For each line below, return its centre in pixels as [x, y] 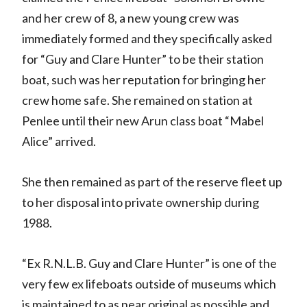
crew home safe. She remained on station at [137, 100]
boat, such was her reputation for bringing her [144, 79]
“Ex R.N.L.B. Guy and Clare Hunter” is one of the [149, 263]
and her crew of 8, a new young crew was [130, 17]
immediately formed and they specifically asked [147, 38]
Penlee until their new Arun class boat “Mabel [143, 120]
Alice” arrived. [59, 141]
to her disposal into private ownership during [140, 202]
